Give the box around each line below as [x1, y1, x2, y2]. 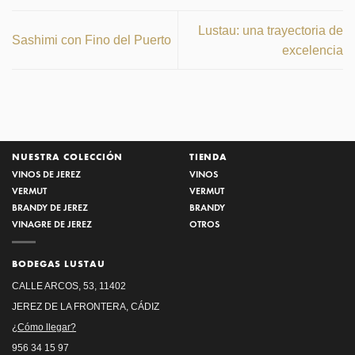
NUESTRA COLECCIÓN [12, 151, 124, 162]
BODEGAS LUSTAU [12, 258, 105, 269]
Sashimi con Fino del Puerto [12, 33, 171, 48]
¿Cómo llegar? [12, 321, 76, 332]
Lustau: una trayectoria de [198, 23, 343, 37]
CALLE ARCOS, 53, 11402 [12, 280, 126, 291]
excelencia [282, 43, 343, 57]
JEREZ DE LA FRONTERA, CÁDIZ [12, 300, 159, 311]
